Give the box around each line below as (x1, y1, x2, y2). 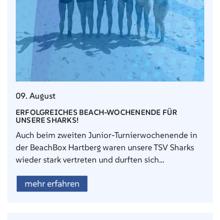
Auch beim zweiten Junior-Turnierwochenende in (16, 129, 197, 140)
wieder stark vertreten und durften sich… (16, 154, 165, 165)
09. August (16, 90, 55, 102)
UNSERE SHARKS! (16, 115, 79, 125)
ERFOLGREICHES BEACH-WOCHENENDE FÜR (16, 107, 178, 117)
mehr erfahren (25, 178, 80, 190)
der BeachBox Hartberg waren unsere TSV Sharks (16, 141, 194, 153)
